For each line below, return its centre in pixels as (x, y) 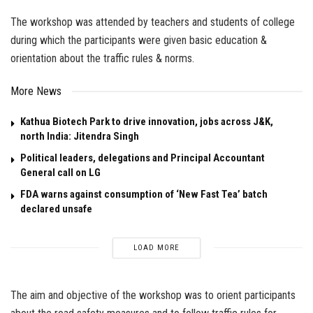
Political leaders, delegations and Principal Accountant (143, 158)
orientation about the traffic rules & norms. (102, 58)
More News (36, 91)
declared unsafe (56, 209)
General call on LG (60, 172)
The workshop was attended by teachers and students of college (153, 22)
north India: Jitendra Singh (80, 136)
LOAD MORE (156, 247)
